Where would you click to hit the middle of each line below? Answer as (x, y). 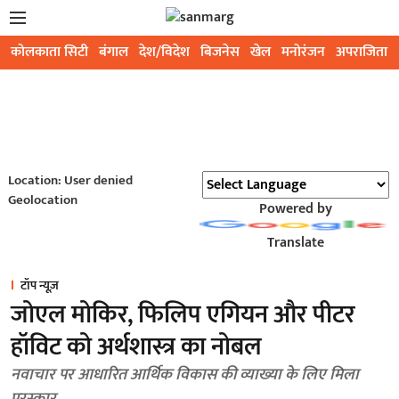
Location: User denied (70, 180)
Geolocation (42, 200)
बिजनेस (220, 52)
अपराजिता (362, 52)
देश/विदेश (164, 52)
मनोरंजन (303, 52)
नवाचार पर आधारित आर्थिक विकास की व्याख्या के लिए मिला (185, 375)
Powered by (295, 209)
